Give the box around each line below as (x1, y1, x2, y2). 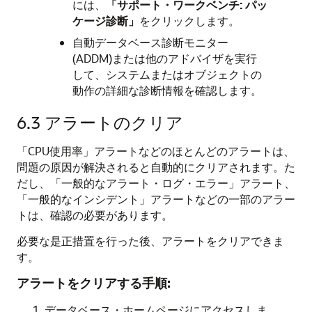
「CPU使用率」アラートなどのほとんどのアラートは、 (17, 143, 295, 159)
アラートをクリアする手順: (17, 274, 171, 292)
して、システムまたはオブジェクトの (72, 67, 262, 82)
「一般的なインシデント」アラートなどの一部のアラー (17, 192, 295, 207)
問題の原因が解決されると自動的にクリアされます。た (17, 159, 295, 175)
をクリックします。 (139, 13, 240, 29)
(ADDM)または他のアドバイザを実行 (72, 51, 257, 66)
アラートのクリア (45, 111, 183, 134)
